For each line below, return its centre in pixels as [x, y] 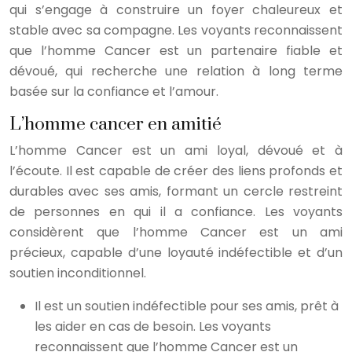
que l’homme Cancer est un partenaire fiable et [176, 51]
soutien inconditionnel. [78, 273]
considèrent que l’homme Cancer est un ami [176, 232]
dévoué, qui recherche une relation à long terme [176, 71]
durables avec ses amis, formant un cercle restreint [176, 191]
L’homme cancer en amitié [115, 125]
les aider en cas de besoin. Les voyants [153, 326]
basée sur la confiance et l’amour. [114, 92]
